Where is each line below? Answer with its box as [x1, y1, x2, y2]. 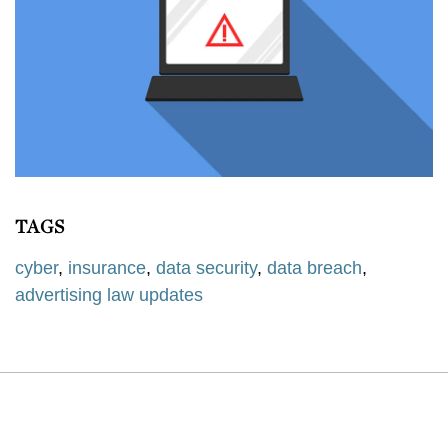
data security [156, 258, 257, 279]
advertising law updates [15, 285, 203, 306]
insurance [68, 258, 146, 279]
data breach [267, 258, 362, 279]
